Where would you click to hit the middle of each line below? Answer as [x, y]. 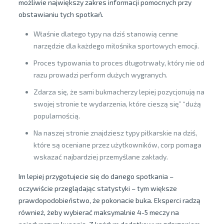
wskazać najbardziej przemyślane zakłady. [100, 157]
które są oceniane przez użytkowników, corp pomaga [117, 145]
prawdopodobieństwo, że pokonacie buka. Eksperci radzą [109, 200]
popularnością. [56, 116]
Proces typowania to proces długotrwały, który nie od [119, 63]
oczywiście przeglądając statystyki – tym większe [97, 188]
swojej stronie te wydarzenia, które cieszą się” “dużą [117, 104]
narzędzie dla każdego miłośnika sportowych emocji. [116, 46]
